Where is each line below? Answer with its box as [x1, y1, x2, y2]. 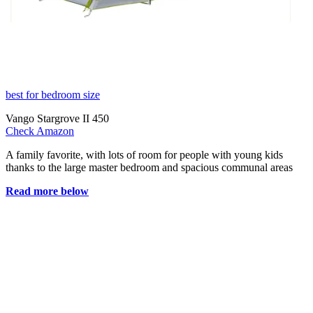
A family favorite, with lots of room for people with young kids [6, 149, 283, 161]
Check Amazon [6, 125, 74, 138]
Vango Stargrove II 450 [6, 112, 109, 125]
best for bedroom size [6, 89, 100, 101]
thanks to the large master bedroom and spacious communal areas [6, 161, 293, 174]
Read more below [6, 185, 89, 198]
